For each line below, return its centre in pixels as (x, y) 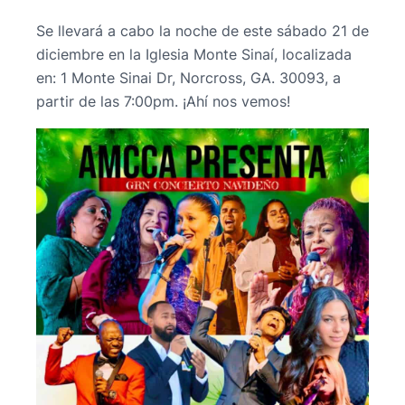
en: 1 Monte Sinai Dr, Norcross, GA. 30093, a (188, 78)
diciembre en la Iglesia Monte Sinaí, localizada (194, 55)
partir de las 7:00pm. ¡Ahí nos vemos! (163, 102)
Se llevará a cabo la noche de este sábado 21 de (202, 31)
